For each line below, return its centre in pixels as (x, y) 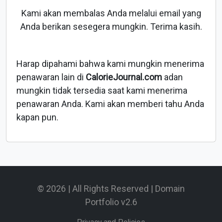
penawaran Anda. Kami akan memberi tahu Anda (110, 104)
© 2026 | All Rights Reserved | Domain (111, 189)
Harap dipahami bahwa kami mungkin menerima (110, 64)
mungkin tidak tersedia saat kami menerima (102, 91)
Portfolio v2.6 (111, 202)
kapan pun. (37, 117)
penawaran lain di (51, 77)
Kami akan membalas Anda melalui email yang (111, 13)
